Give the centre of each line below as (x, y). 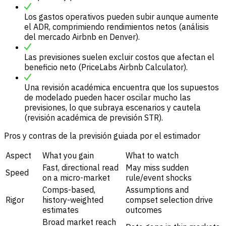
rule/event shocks (159, 177)
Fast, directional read (80, 167)
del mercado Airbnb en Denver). (82, 37)
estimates (61, 210)
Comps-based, (69, 189)
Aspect (18, 155)
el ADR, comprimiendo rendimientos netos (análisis (117, 26)
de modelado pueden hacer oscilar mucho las (107, 97)
